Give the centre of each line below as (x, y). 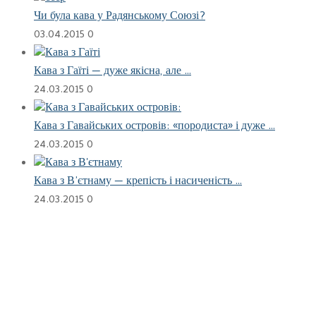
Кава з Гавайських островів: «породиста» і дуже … (154, 127)
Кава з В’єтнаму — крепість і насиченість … (138, 182)
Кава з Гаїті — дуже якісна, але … (113, 72)
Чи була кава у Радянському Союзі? (120, 17)
